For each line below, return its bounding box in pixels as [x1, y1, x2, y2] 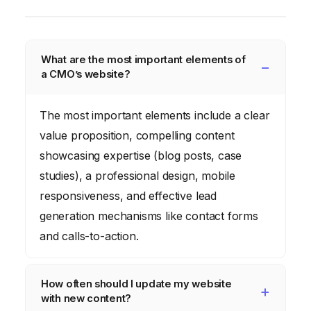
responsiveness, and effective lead [40, 189, 217, 203]
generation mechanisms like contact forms [40, 209, 258, 224]
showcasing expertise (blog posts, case [40, 149, 242, 163]
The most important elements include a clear [40, 108, 270, 123]
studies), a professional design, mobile [40, 169, 236, 183]
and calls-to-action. [40, 229, 139, 244]
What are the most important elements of [41, 53, 246, 67]
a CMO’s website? [41, 68, 131, 81]
